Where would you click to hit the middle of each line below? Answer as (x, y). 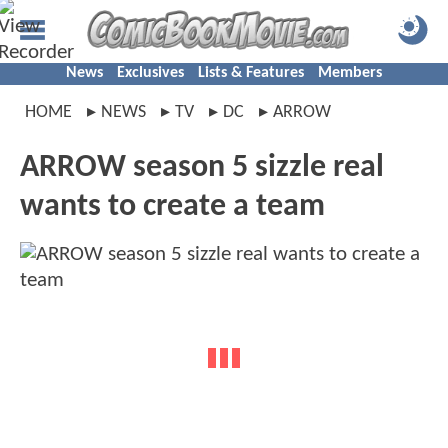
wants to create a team (172, 207)
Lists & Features (251, 73)
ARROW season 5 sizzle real (202, 168)
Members (350, 73)
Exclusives (150, 73)
